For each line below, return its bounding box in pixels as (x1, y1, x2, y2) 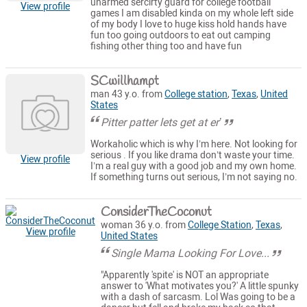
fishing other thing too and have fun (90, 40, 243, 52)
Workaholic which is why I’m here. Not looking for (90, 138, 298, 150)
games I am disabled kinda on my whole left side (90, 7, 294, 19)
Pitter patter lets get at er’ (101, 116, 222, 130)
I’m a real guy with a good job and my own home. (90, 160, 297, 172)
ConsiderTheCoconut (101, 204, 212, 222)
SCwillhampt (90, 73, 160, 91)
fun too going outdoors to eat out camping (90, 29, 271, 41)
